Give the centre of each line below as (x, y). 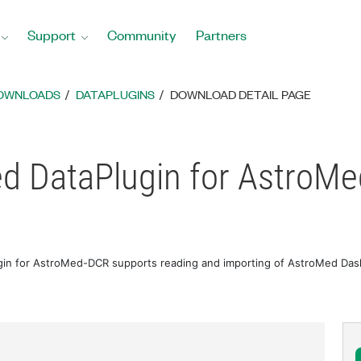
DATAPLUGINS (116, 94)
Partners (221, 35)
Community (142, 35)
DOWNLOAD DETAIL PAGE (241, 94)
